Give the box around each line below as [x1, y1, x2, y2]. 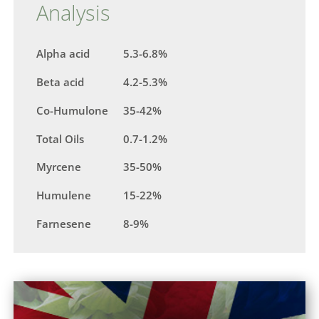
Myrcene [36, 159, 82, 174]
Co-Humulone [36, 103, 109, 117]
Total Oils [36, 131, 85, 146]
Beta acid [36, 75, 85, 90]
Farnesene [36, 216, 92, 231]
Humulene [36, 188, 92, 203]
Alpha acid [36, 46, 90, 61]
